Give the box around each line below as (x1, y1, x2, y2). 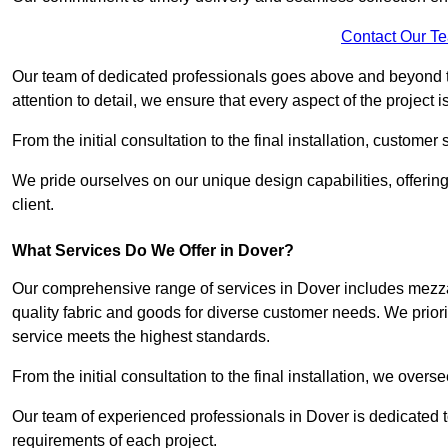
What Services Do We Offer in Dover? (12, 242, 294, 260)
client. (12, 196, 54, 214)
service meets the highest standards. (12, 328, 270, 346)
